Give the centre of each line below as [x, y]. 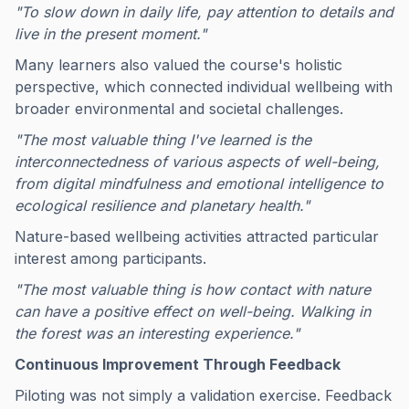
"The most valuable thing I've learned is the [163, 140]
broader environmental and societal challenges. [179, 109]
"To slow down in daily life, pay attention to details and [204, 12]
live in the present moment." [110, 34]
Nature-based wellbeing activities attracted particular [197, 236]
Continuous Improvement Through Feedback [178, 364]
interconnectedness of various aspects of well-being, [197, 162]
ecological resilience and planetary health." [162, 205]
